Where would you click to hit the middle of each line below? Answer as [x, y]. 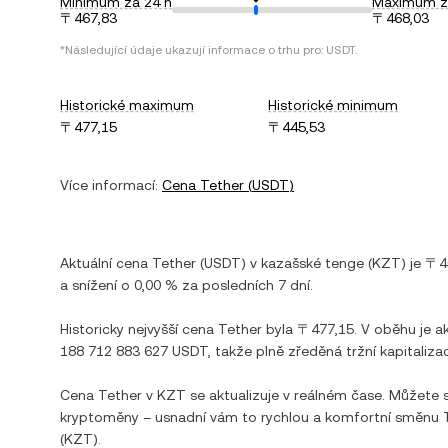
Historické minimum [333, 105]
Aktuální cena [106, 263]
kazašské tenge [312, 263]
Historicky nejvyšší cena [139, 329]
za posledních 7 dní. [245, 285]
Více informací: [109, 185]
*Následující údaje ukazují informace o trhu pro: [193, 50]
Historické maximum [127, 105]
